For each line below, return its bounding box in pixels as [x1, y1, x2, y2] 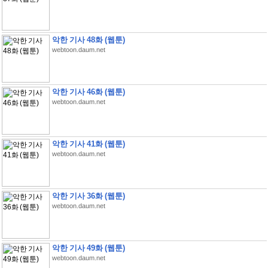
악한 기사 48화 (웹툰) [51, 35, 125, 44]
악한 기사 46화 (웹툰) [51, 87, 125, 96]
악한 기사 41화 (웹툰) [51, 139, 125, 148]
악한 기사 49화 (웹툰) [51, 243, 125, 252]
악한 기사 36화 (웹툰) [51, 191, 125, 200]
